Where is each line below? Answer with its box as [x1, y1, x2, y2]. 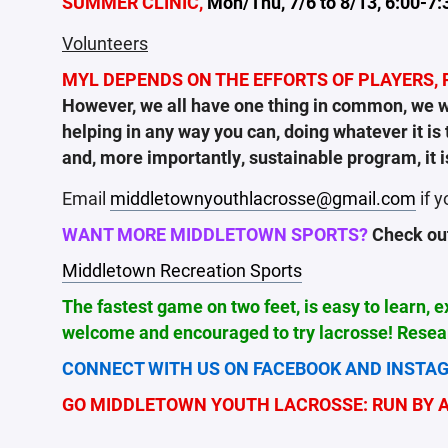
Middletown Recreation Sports [62, 258, 302, 282]
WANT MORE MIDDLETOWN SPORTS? [62, 222, 368, 246]
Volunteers [62, 31, 148, 55]
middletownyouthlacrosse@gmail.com [110, 186, 416, 210]
